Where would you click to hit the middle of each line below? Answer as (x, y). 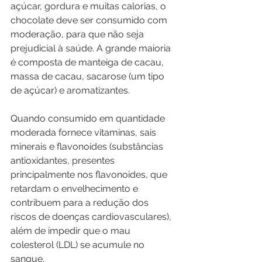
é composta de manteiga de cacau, (88, 62)
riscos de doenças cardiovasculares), (92, 217)
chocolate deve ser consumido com (90, 20)
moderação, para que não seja (78, 34)
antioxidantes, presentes (64, 161)
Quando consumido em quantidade (89, 118)
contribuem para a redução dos (81, 203)
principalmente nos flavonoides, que (90, 175)
